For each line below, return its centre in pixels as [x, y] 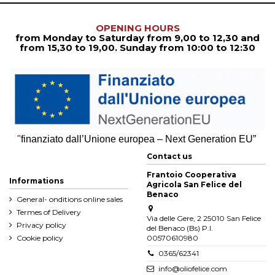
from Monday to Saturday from [94, 38]
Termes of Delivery [49, 212]
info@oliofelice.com [192, 269]
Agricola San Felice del [194, 185]
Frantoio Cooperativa [192, 175]
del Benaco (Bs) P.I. [180, 228]
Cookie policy [40, 238]
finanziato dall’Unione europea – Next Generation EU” [139, 139]
